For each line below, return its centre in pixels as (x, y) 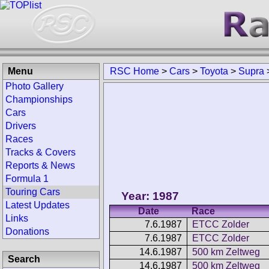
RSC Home (134, 71)
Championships (39, 99)
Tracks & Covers (41, 152)
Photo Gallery (35, 86)
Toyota (214, 71)
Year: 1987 (150, 196)
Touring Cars (33, 192)
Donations (27, 231)
